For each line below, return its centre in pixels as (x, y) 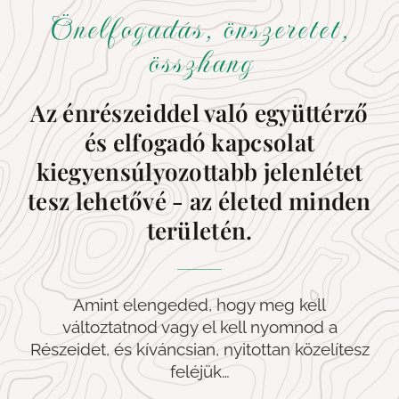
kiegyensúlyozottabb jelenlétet (199, 171)
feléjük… (199, 371)
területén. (199, 230)
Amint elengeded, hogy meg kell (199, 304)
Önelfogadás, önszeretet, (199, 29)
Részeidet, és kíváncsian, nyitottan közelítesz (199, 349)
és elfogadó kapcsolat (199, 142)
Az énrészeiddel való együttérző (199, 112)
